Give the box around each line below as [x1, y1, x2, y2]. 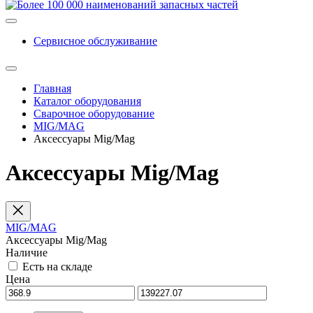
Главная [34, 82, 71, 94]
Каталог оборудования [34, 95, 141, 107]
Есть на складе [22, 260, 92, 272]
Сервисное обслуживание [34, 35, 157, 47]
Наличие [6, 246, 48, 259]
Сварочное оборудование [34, 108, 154, 119]
